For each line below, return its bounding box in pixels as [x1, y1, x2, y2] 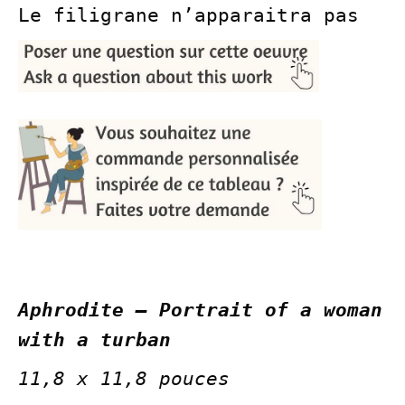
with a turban [18, 329, 183, 352]
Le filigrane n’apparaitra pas [18, 4, 359, 26]
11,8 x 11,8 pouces [18, 368, 241, 391]
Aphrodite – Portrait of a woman [18, 299, 382, 322]
